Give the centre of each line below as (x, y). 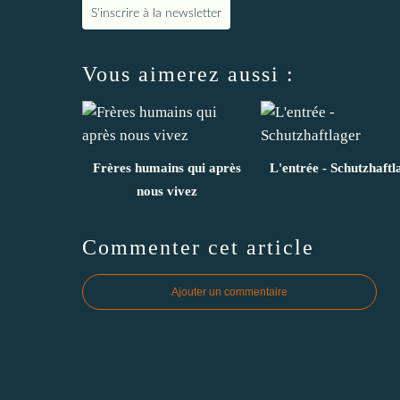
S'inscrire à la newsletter (156, 13)
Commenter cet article (198, 247)
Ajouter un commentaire (229, 292)
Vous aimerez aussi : (188, 74)
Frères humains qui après (167, 167)
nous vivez (167, 191)
